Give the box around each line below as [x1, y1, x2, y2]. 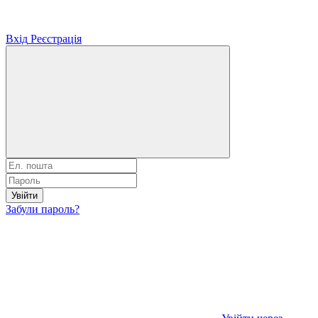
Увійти [11, 190, 38, 201]
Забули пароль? [6, 202, 79, 215]
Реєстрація [31, 32, 82, 45]
